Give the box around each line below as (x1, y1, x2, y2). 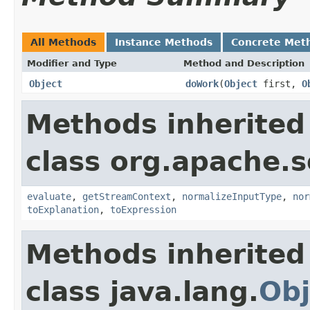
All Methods (30, 36, 96, 48)
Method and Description (183, 57, 304, 69)
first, (257, 77, 302, 89)
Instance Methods (115, 36, 212, 48)
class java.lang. (26, 275, 259, 307)
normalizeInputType (182, 190, 282, 202)
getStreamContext (82, 190, 171, 202)
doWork (185, 77, 219, 89)
